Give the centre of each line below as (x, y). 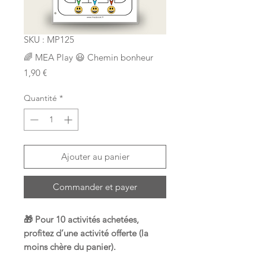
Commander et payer (95, 186)
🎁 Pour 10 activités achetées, (81, 219)
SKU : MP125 (49, 39)
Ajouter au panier (95, 156)
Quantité (40, 98)
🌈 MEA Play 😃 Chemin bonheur (88, 57)
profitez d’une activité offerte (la (86, 233)
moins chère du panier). (70, 246)
